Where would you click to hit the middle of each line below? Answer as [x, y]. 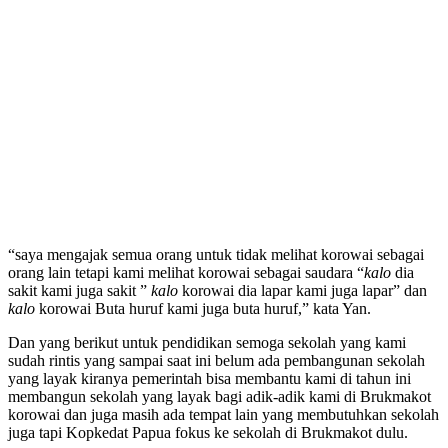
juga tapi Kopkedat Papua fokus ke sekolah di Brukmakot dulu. [208, 432]
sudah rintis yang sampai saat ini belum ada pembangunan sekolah [216, 360]
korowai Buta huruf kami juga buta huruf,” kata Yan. [203, 308]
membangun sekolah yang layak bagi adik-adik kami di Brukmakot [219, 396]
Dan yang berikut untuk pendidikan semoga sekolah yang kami [207, 342]
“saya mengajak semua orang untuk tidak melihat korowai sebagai [216, 254]
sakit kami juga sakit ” [79, 290]
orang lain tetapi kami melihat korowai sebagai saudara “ [186, 272]
